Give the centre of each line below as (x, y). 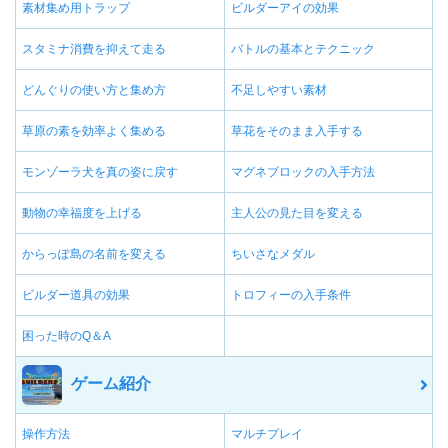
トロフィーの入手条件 (291, 295)
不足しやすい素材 (279, 90)
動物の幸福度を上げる (82, 213)
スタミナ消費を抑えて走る (94, 49)
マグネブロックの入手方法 (303, 172)
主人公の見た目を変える (297, 213)
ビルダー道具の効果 (76, 295)
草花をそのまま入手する (297, 131)
